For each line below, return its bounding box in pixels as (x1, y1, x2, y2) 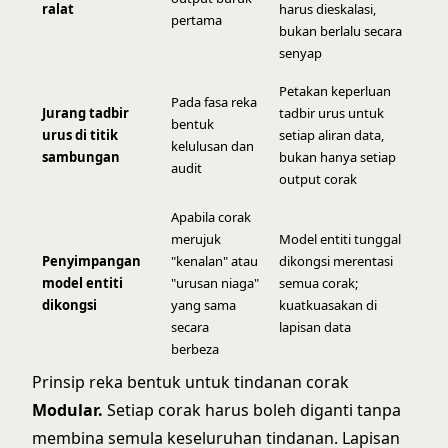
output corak (279, 170, 357, 188)
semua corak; (279, 274, 358, 292)
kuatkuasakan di (279, 296, 377, 314)
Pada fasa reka (171, 93, 257, 111)
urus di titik (42, 126, 118, 144)
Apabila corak (171, 208, 251, 226)
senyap (279, 44, 322, 62)
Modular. (32, 399, 103, 421)
